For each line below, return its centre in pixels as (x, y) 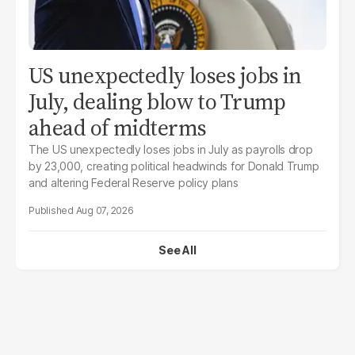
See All (177, 250)
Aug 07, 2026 (105, 211)
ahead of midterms (118, 128)
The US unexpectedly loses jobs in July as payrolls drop (171, 150)
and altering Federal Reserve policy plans (134, 183)
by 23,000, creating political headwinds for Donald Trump (174, 166)
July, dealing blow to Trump (157, 102)
